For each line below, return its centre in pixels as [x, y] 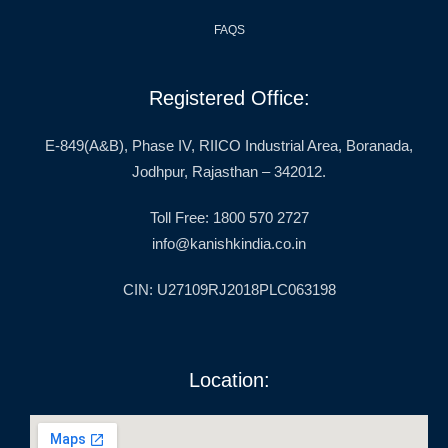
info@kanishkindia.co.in [229, 243]
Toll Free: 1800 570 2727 [229, 217]
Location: [229, 379]
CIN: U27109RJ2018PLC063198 [229, 289]
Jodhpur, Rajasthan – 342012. [229, 171]
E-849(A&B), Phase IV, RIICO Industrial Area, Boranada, [229, 145]
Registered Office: [229, 97]
